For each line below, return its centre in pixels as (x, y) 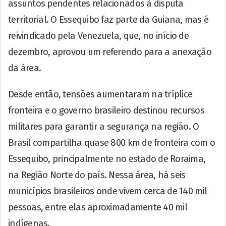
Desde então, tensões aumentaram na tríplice (100, 94)
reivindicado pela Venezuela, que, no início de (98, 36)
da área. (25, 68)
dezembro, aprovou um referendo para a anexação (110, 52)
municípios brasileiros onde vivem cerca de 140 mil (108, 191)
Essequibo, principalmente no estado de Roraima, (107, 159)
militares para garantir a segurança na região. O (104, 126)
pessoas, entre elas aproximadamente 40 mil (98, 207)
